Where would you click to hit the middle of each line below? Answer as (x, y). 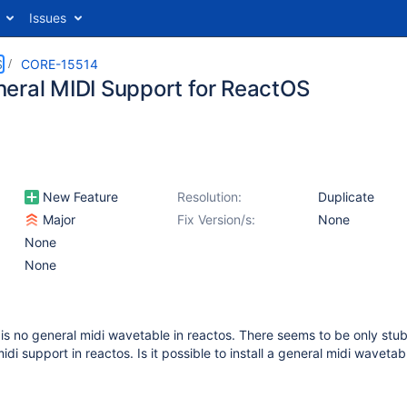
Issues (48, 18)
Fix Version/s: (216, 219)
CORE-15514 (60, 64)
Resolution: (209, 197)
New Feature (79, 197)
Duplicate (346, 197)
